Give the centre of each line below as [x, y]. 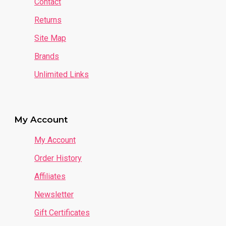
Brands [47, 56]
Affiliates [50, 177]
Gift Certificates [62, 213]
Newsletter [54, 195]
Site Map [50, 38]
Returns [48, 20]
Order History [58, 158]
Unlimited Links [62, 75]
